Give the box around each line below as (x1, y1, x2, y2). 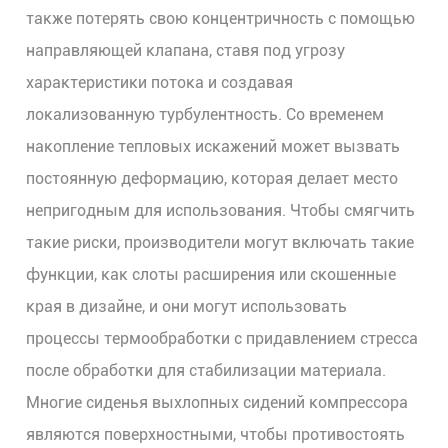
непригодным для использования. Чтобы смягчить (26, 201, 416, 220)
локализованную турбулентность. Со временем (26, 105, 385, 124)
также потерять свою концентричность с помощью (26, 9, 416, 28)
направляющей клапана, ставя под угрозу (26, 41, 346, 60)
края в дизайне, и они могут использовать (26, 297, 348, 316)
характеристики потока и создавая (26, 73, 294, 92)
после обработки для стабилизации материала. (26, 361, 387, 380)
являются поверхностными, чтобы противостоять (26, 425, 406, 444)
